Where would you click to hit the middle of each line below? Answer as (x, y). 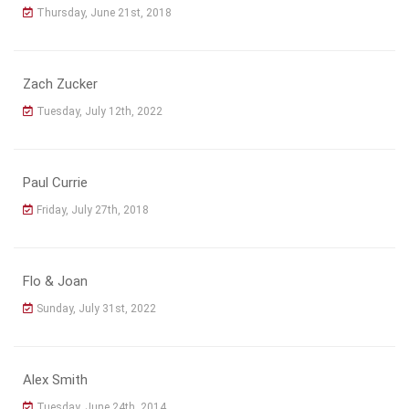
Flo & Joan (55, 281)
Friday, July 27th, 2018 (93, 210)
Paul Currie (55, 182)
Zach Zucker (60, 84)
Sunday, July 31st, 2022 (96, 308)
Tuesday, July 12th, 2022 (100, 111)
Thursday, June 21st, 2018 (104, 12)
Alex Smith (55, 379)
